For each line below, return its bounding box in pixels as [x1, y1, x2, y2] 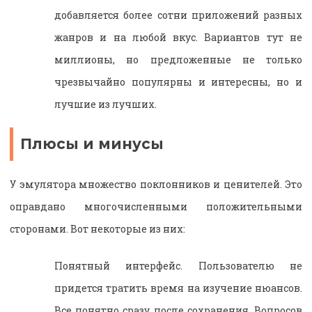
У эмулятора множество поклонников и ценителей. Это [10, 177, 302, 191]
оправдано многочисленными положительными [10, 199, 302, 213]
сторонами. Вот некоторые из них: [10, 221, 185, 235]
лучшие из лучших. [54, 97, 157, 111]
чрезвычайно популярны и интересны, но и [54, 75, 302, 89]
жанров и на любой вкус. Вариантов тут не [54, 31, 302, 45]
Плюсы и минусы [20, 135, 164, 153]
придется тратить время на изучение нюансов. [54, 281, 302, 295]
